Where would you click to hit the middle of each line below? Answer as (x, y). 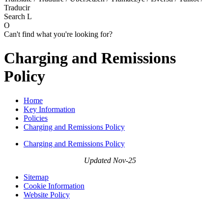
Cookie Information (54, 186)
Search (15, 16)
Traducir (17, 7)
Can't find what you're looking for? (58, 34)
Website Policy (47, 194)
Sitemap (36, 177)
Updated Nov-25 (110, 160)
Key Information (49, 109)
